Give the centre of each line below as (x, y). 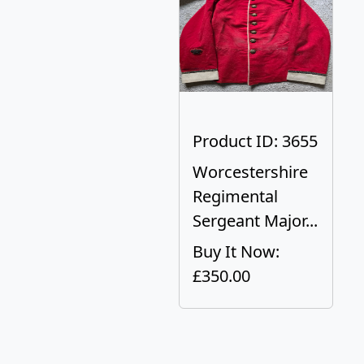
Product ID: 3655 (255, 141)
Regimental (235, 196)
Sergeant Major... (255, 221)
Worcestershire (250, 172)
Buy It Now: (236, 251)
